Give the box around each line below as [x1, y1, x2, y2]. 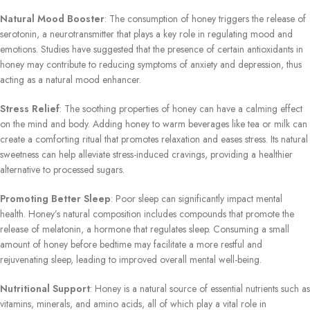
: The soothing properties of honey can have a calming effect [60, 101, 302, 116]
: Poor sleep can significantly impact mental [111, 191, 282, 206]
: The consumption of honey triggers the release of [104, 11, 306, 26]
